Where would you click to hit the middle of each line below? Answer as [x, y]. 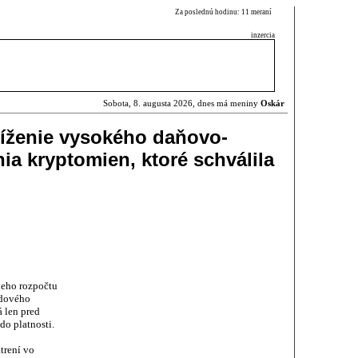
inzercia [263, 35]
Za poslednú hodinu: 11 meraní [225, 12]
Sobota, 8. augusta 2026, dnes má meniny [182, 103]
